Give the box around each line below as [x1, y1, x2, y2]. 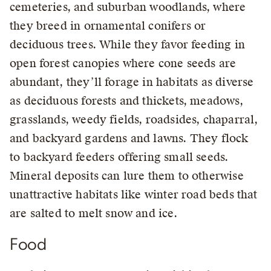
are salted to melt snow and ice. [10, 206, 177, 221]
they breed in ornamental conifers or [10, 19, 206, 33]
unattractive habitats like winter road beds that [10, 188, 258, 202]
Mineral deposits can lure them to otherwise [10, 169, 244, 183]
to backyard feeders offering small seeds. [10, 150, 229, 165]
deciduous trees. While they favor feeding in [10, 38, 245, 52]
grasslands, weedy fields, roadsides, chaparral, [10, 113, 258, 127]
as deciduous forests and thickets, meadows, [10, 94, 243, 108]
